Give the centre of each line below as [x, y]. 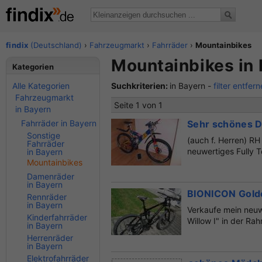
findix [17, 45]
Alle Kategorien [41, 86]
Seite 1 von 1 [138, 105]
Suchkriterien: [140, 86]
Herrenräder [50, 238]
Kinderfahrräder [57, 217]
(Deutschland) [55, 45]
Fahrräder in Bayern [59, 123]
